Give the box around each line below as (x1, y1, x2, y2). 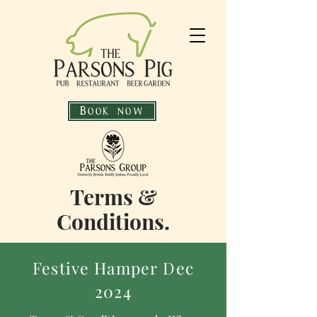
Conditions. (57, 207, 170, 236)
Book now (79, 105, 145, 117)
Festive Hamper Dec (33, 257, 194, 279)
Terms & (69, 183, 157, 211)
